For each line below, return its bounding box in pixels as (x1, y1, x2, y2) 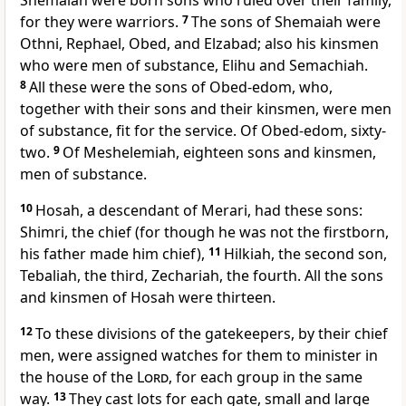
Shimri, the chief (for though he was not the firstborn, (20, 222, 389, 243)
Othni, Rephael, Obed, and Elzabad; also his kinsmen (20, 34, 379, 54)
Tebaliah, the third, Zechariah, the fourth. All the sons (20, 266, 383, 286)
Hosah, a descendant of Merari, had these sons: (35, 200, 362, 221)
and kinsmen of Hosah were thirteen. (20, 287, 275, 308)
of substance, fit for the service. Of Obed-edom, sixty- (20, 121, 386, 141)
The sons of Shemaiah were (191, 12, 381, 33)
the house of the (20, 367, 137, 388)
